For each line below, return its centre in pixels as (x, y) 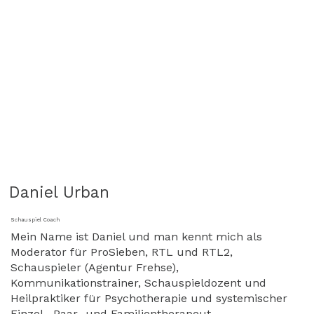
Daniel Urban (60, 193)
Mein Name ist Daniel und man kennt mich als (136, 236)
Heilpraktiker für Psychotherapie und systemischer (149, 298)
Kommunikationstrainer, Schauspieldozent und (138, 282)
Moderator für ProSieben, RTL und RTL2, (121, 252)
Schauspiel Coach (35, 219)
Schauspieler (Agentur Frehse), (94, 267)
